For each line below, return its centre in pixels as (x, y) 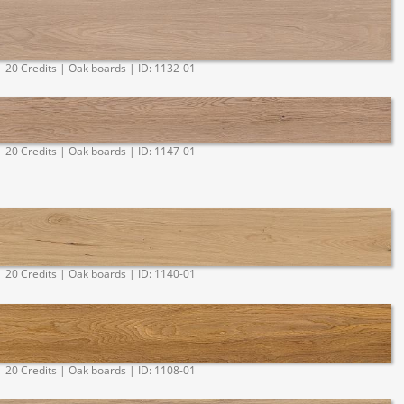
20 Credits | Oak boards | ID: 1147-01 (100, 151)
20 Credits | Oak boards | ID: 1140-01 (100, 274)
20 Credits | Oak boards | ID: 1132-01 (100, 69)
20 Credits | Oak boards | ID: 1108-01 (100, 371)
